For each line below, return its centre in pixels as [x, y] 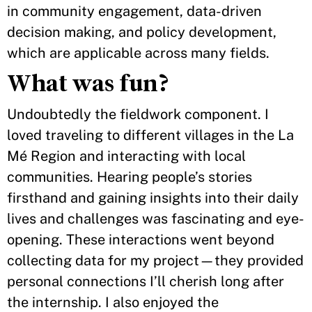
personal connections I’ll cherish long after [146, 281]
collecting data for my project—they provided [155, 260]
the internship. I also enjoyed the [113, 302]
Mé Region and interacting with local [126, 156]
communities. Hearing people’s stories [130, 177]
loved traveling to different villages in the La [150, 135]
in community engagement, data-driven [134, 11]
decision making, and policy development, [142, 32]
